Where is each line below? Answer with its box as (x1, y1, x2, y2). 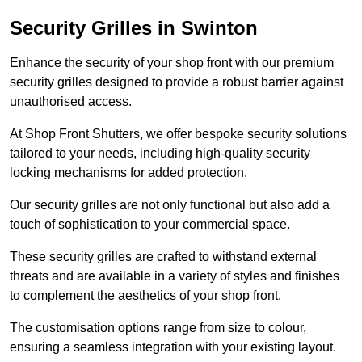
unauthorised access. (10, 95, 135, 109)
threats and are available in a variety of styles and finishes (10, 269, 339, 284)
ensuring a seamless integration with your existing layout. (10, 340, 336, 355)
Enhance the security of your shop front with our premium (10, 56, 334, 70)
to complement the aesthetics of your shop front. (10, 288, 284, 303)
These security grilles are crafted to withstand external (10, 250, 317, 264)
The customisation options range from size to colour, (10, 321, 306, 335)
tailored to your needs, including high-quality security (10, 146, 310, 161)
